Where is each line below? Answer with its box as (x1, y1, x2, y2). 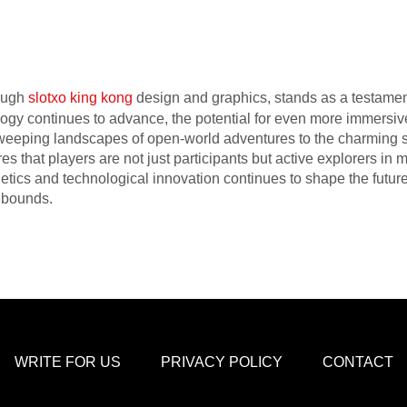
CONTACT (322, 354, 393, 371)
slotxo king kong (28, 90, 133, 106)
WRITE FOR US (14, 354, 121, 371)
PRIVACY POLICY (160, 354, 283, 371)
